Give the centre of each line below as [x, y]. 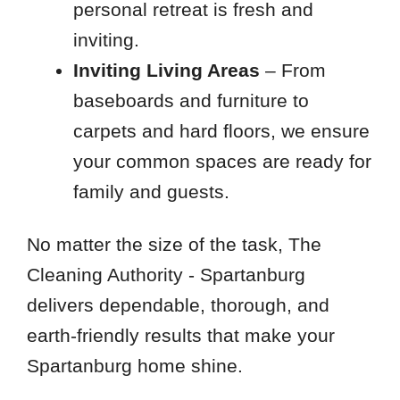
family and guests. [151, 191]
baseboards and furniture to [191, 100]
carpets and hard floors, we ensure [221, 130]
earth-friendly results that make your [180, 335]
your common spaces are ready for [222, 161]
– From [292, 70]
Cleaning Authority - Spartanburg [166, 274]
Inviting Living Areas [166, 70]
